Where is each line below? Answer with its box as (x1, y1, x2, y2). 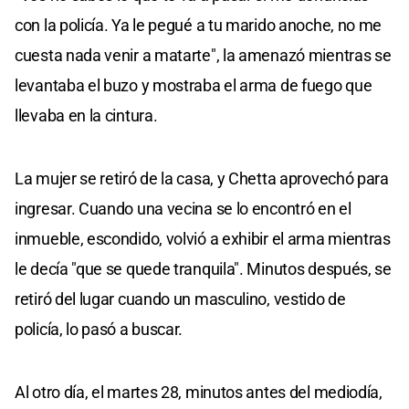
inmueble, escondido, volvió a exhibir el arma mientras (15, 228, 391, 248)
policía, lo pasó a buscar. (15, 319, 184, 339)
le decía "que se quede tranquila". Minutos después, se (15, 258, 392, 278)
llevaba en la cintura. (15, 105, 158, 125)
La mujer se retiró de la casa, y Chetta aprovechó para (15, 168, 389, 188)
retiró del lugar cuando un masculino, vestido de (15, 288, 346, 309)
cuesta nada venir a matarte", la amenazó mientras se (15, 45, 392, 65)
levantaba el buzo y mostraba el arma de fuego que (15, 75, 372, 95)
